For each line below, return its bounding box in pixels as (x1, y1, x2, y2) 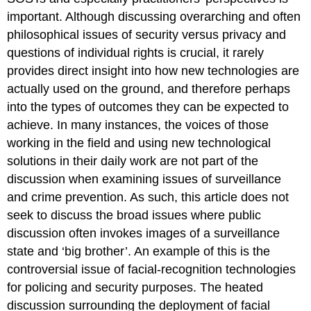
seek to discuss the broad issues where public (7, 208, 262, 222)
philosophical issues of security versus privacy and (7, 27, 287, 42)
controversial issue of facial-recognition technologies (7, 262, 296, 276)
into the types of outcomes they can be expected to (7, 99, 289, 114)
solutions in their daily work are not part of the (7, 153, 259, 168)
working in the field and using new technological (7, 135, 271, 150)
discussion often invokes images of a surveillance (7, 226, 280, 240)
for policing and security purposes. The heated (7, 280, 264, 294)
